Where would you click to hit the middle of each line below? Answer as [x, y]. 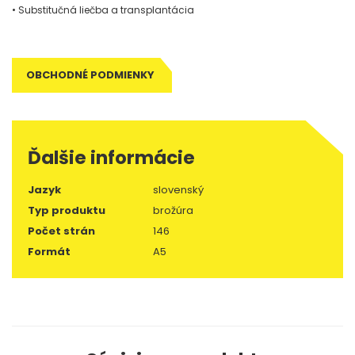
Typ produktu [67, 210]
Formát [49, 252]
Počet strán [61, 231]
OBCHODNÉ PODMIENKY [90, 75]
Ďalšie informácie [111, 158]
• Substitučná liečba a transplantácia [104, 10]
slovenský [178, 190]
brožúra [173, 210]
